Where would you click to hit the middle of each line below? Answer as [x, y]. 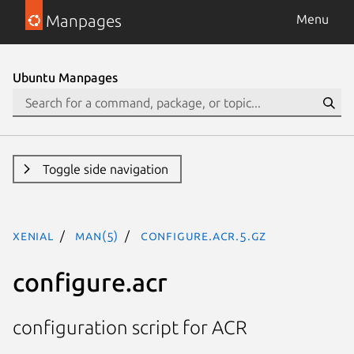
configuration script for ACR [130, 328]
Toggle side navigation [105, 169]
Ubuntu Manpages [65, 77]
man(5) [97, 235]
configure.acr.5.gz [203, 235]
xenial [33, 235]
